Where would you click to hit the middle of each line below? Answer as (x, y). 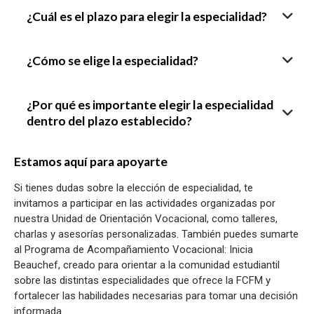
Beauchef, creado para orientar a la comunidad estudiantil (147, 265)
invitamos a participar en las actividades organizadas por (145, 203)
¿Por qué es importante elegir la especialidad (150, 104)
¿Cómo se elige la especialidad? (112, 60)
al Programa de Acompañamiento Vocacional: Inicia (134, 249)
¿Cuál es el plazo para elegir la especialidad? (146, 16)
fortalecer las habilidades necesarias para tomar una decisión (156, 295)
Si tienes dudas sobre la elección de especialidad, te (134, 187)
